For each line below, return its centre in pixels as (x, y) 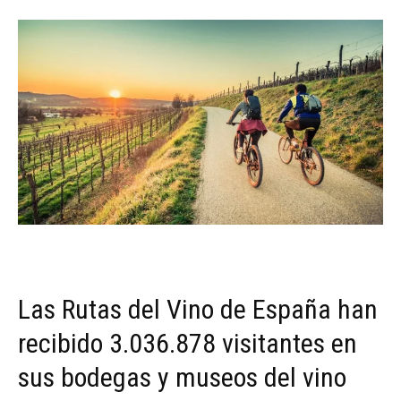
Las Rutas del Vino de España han (198, 310)
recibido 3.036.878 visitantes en (188, 344)
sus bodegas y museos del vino (182, 378)
